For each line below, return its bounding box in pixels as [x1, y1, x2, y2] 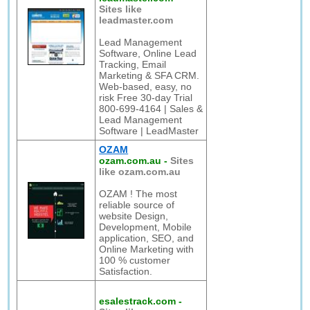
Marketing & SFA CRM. [99, 70, 200, 81]
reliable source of [99, 199, 175, 210]
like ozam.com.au [99, 166, 181, 177]
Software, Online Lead [99, 48, 197, 59]
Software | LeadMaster [99, 125, 199, 136]
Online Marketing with [99, 244, 194, 255]
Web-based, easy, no [99, 81, 192, 92]
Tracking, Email [99, 59, 167, 70]
